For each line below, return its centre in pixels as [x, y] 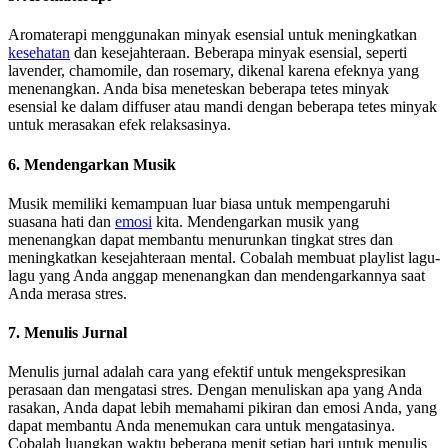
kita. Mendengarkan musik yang [255, 221]
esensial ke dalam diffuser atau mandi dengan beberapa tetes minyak [222, 107]
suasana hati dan [61, 221]
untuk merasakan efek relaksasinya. [119, 125]
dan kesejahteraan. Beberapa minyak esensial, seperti [238, 53]
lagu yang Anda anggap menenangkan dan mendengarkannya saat [216, 275]
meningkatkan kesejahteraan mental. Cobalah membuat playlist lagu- [224, 257]
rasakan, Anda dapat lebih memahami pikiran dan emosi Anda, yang [222, 408]
